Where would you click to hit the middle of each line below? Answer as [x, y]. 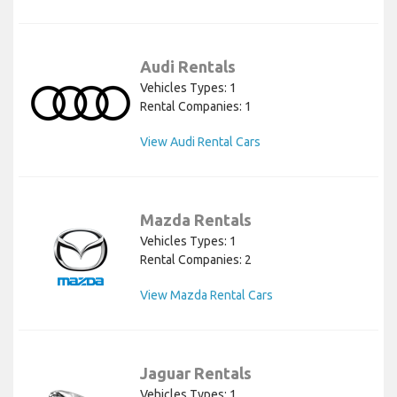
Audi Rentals [188, 66]
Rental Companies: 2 [196, 259]
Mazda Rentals [196, 219]
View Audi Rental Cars [200, 141]
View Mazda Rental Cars [206, 295]
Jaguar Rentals [196, 373]
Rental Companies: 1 [196, 106]
